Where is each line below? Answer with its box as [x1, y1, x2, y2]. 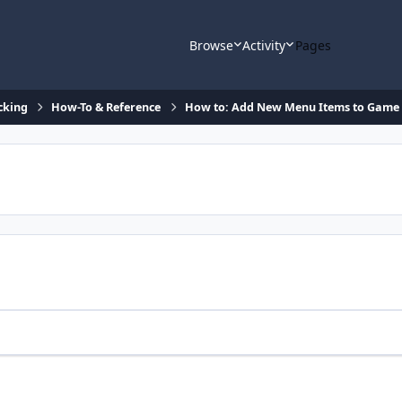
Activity [242, 36, 286, 54]
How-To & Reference [51, 100, 162, 116]
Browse [188, 36, 233, 54]
